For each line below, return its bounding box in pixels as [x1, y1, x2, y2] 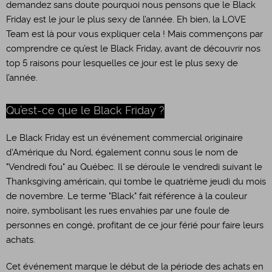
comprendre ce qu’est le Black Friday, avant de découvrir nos [6, 44, 260, 53]
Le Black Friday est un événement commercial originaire [6, 133, 243, 143]
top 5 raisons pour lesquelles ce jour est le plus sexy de [6, 58, 238, 68]
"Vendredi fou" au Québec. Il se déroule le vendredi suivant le [6, 162, 262, 172]
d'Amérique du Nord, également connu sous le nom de [6, 148, 238, 157]
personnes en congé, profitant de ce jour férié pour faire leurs [6, 220, 263, 230]
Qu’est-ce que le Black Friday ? [6, 105, 165, 117]
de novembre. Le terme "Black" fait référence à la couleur [6, 191, 247, 201]
